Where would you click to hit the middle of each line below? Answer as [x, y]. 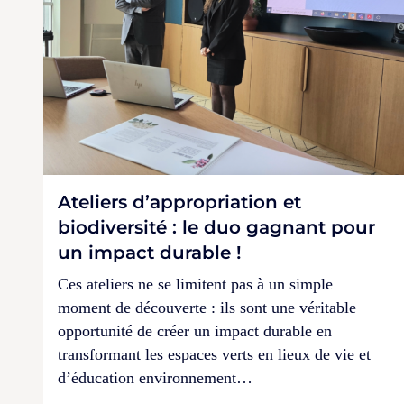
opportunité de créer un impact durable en [195, 331]
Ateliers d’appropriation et [179, 202]
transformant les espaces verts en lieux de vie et [214, 354]
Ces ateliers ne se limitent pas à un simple [195, 284]
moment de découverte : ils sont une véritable [207, 308]
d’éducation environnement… [155, 378]
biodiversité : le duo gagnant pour [216, 227]
